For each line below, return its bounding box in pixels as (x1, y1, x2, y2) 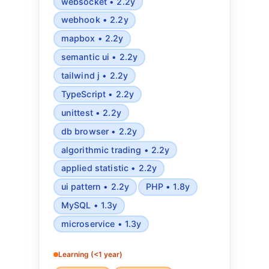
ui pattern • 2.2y (61, 181, 130, 192)
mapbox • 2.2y (61, 33, 124, 44)
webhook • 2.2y (61, 14, 128, 25)
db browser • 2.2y (61, 125, 138, 136)
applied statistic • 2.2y (61, 163, 157, 174)
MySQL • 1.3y (61, 200, 118, 211)
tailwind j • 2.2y (61, 70, 128, 81)
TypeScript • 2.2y (61, 88, 134, 99)
